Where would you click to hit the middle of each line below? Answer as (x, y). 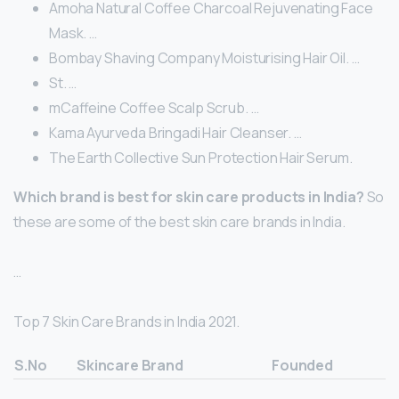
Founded (302, 365)
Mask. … (73, 33)
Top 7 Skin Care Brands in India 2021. (127, 321)
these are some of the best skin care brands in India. (179, 221)
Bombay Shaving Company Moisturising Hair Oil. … (204, 57)
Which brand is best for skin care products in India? (189, 196)
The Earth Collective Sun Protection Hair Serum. (201, 157)
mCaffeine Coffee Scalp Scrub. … (154, 107)
